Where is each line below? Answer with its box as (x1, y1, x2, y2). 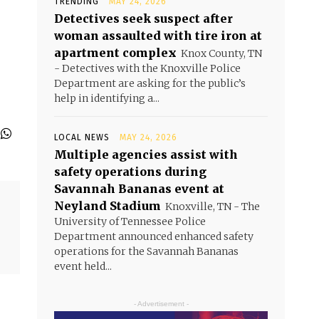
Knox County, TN (181, 47, 262, 60)
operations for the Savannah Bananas (54, 245, 239, 258)
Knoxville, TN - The (165, 200, 260, 213)
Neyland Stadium (54, 199, 161, 213)
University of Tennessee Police (54, 215, 206, 228)
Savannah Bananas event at (54, 182, 224, 196)
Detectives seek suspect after (54, 11, 233, 26)
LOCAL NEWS (54, 132, 110, 142)
